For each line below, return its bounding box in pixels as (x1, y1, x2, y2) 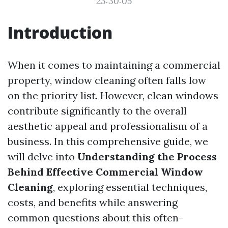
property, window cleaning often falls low (8, 74, 206, 87)
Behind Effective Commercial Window (8, 165, 203, 178)
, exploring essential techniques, (53, 181, 207, 193)
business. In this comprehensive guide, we (8, 135, 208, 148)
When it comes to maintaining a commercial (8, 59, 220, 71)
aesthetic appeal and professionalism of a (8, 120, 208, 132)
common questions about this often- (8, 211, 183, 224)
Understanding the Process (77, 150, 217, 163)
